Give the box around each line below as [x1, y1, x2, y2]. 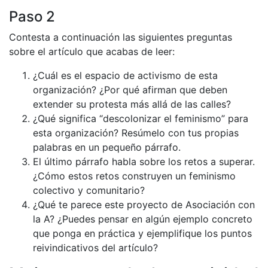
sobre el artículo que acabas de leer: [9, 45, 175, 57]
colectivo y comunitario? [33, 184, 145, 196]
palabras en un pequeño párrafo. [33, 141, 181, 153]
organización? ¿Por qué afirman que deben [33, 84, 227, 96]
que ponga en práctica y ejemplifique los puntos [33, 227, 252, 239]
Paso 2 [9, 8, 55, 25]
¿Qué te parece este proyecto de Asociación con [33, 199, 255, 211]
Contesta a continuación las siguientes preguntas [9, 31, 232, 43]
